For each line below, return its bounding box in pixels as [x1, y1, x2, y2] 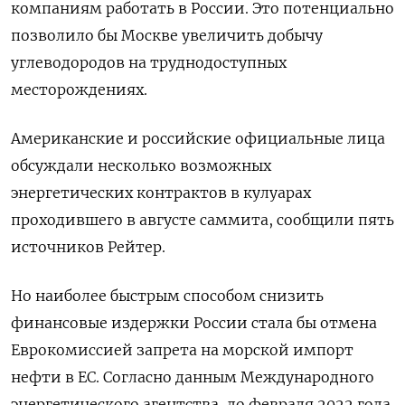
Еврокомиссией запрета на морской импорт [11, 340, 353, 359]
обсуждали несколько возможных [11, 155, 271, 174]
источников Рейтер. [11, 237, 165, 256]
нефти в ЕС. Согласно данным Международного [11, 367, 374, 386]
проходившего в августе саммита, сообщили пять [11, 210, 394, 229]
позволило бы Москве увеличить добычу [11, 25, 323, 44]
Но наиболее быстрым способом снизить [11, 286, 324, 305]
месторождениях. [11, 80, 147, 99]
